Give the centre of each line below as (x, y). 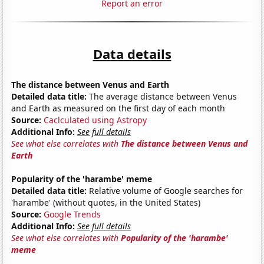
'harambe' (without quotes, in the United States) (106, 202)
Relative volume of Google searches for (165, 190)
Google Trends (72, 214)
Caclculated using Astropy (95, 120)
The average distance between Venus (162, 96)
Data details (132, 53)
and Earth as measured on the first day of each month (118, 108)
